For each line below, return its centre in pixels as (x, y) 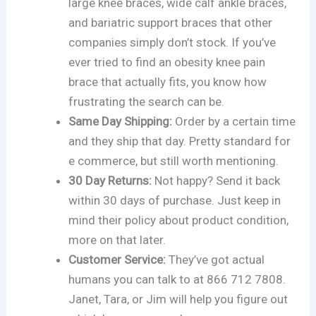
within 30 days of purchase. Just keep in (175, 200)
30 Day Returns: (110, 180)
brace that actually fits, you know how (168, 81)
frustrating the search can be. (147, 101)
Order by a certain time (234, 121)
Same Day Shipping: (121, 121)
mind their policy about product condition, (179, 220)
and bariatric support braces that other (171, 22)
